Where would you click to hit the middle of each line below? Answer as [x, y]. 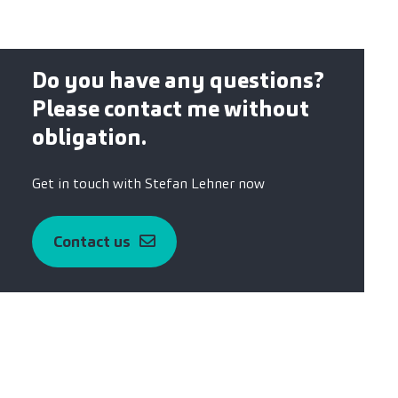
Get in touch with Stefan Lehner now [148, 183]
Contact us [92, 241]
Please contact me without [171, 108]
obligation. [89, 137]
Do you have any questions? [178, 80]
